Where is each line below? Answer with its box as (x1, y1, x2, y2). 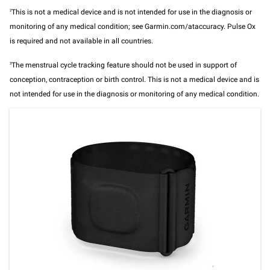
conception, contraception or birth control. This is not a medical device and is (10, 75, 259, 84)
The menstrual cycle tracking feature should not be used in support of (11, 61, 237, 70)
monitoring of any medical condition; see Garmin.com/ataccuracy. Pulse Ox (10, 22, 256, 31)
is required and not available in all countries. (10, 37, 153, 46)
